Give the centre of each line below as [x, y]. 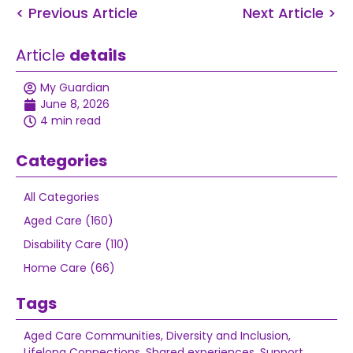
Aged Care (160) [69, 221]
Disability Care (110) [76, 244]
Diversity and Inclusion [227, 336]
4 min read [71, 121]
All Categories [61, 197]
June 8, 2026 [75, 104]
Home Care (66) [69, 268]
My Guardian [75, 87]
